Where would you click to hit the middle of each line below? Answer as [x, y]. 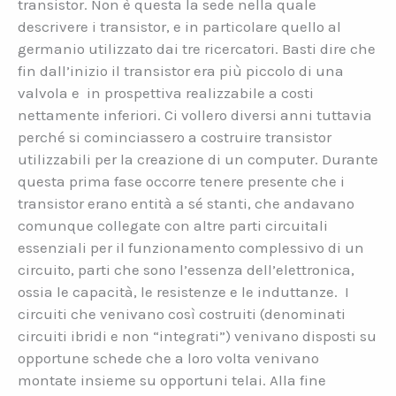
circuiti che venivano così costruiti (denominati [182, 314]
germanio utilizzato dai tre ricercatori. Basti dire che [197, 49]
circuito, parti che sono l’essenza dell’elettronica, [186, 270]
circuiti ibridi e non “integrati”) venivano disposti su [197, 336]
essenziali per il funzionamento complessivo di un [191, 248]
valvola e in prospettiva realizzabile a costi [166, 93]
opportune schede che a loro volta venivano [168, 358]
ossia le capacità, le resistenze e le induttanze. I [183, 292]
